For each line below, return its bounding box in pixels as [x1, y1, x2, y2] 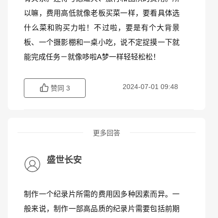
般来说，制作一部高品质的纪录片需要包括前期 [24, 204, 180, 213]
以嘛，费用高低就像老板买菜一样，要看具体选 [24, 9, 180, 17]
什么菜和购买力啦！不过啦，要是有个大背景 [24, 23, 180, 32]
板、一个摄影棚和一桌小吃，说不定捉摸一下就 [24, 38, 180, 46]
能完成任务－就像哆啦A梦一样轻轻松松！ [24, 53, 160, 61]
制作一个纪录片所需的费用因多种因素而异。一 [24, 190, 180, 198]
